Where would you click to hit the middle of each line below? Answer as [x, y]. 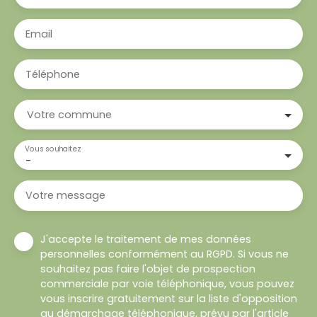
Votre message [65, 195]
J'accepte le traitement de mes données [146, 239]
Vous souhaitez [53, 148]
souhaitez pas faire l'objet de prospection [148, 269]
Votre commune [69, 114]
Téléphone [53, 74]
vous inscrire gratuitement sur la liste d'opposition [169, 298]
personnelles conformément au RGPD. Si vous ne [165, 254]
